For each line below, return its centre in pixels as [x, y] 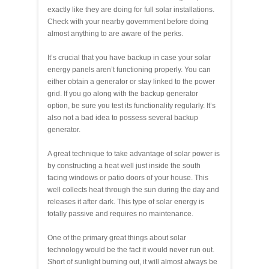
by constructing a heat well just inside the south [124, 165]
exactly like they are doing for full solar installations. [131, 9]
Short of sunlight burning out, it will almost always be [132, 261]
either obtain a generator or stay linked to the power [131, 81]
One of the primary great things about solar [117, 237]
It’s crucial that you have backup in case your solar [129, 57]
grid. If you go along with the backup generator [123, 93]
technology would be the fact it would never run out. [131, 249]
